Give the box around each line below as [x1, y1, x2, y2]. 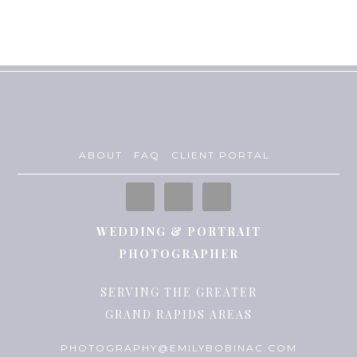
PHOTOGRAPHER [118, 246, 239, 261]
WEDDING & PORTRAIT [96, 224, 261, 239]
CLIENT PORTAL [171, 149, 270, 161]
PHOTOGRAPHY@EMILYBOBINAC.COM [60, 342, 297, 354]
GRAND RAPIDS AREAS [104, 307, 253, 322]
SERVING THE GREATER [100, 284, 257, 300]
